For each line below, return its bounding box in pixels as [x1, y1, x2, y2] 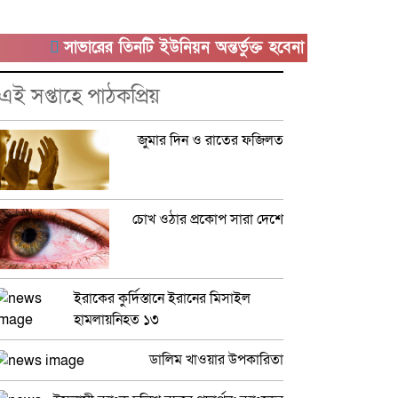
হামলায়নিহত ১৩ [74, 309, 160, 330]
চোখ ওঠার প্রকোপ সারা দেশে [132, 209, 283, 229]
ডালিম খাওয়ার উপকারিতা [149, 349, 283, 370]
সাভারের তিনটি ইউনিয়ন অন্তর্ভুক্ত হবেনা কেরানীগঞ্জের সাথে [23, 37, 378, 58]
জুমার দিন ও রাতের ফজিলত [138, 131, 283, 150]
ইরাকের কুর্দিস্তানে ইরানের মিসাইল [74, 288, 251, 308]
